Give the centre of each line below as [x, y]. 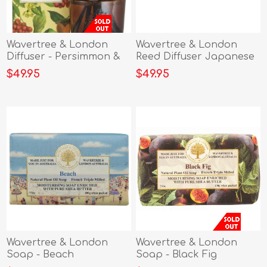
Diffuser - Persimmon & [63, 56]
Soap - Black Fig [177, 255]
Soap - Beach [41, 255]
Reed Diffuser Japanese [195, 56]
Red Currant [37, 68]
